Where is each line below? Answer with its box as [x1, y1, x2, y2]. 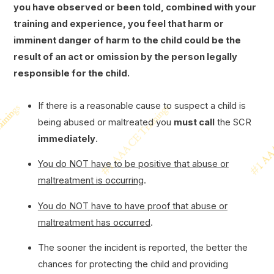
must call [173, 116, 215, 128]
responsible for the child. [13, 68, 130, 79]
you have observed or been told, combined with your [13, 2, 256, 13]
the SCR [214, 116, 251, 128]
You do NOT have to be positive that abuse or [37, 158, 229, 170]
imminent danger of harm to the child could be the [13, 35, 241, 46]
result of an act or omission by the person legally [13, 51, 237, 62]
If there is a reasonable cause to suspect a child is [37, 100, 246, 111]
